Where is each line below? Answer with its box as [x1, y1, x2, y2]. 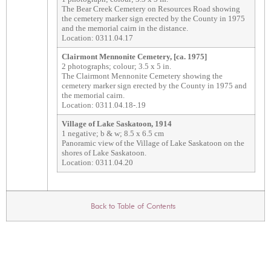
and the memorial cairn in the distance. [62, 24, 188, 33]
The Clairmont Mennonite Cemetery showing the [62, 71, 223, 81]
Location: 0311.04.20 [62, 158, 133, 168]
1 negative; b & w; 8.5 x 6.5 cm [62, 129, 164, 139]
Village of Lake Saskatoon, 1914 [62, 119, 172, 129]
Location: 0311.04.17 [62, 33, 133, 43]
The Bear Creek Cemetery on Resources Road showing [62, 4, 240, 14]
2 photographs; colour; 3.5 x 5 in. [62, 62, 171, 71]
